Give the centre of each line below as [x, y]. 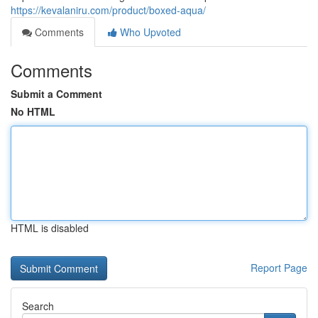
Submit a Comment [56, 94]
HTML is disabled [50, 228]
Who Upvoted [149, 32]
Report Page [279, 268]
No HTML [33, 111]
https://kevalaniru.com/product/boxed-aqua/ [108, 10]
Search [38, 306]
